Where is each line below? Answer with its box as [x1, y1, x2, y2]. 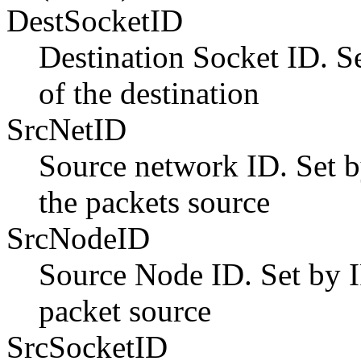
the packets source [39, 184, 270, 219]
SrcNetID [6, 111, 127, 147]
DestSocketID [6, 2, 183, 38]
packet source [39, 293, 211, 328]
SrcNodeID [6, 220, 150, 255]
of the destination [39, 75, 259, 110]
